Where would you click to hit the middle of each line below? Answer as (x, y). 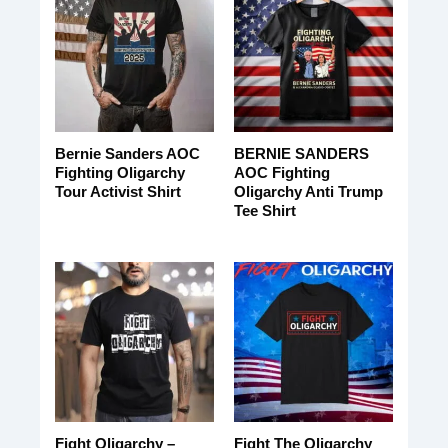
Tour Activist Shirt (117, 192)
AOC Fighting (281, 173)
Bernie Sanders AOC (127, 154)
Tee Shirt (264, 211)
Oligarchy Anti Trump (308, 192)
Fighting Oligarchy (119, 173)
